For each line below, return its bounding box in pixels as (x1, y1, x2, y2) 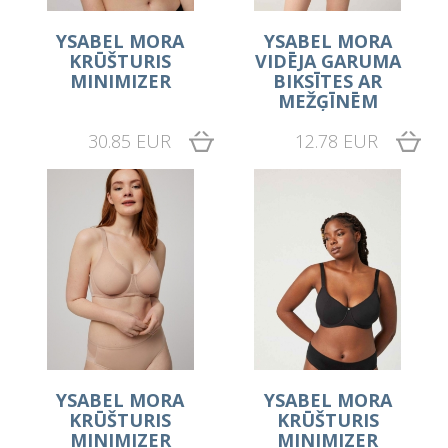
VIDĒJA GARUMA (254, 49, 401, 73)
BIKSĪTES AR (273, 69, 383, 93)
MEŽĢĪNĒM (277, 89, 378, 113)
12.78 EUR (294, 129, 378, 153)
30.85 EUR (87, 129, 171, 153)
